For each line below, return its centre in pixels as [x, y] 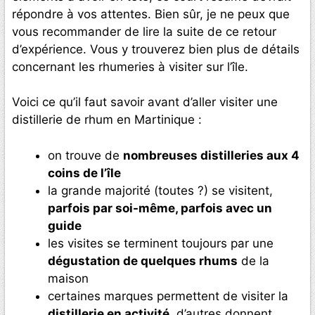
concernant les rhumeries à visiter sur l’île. [130, 66]
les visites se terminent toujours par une [161, 243]
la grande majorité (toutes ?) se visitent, [160, 190]
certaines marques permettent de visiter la [168, 296]
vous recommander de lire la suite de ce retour [144, 31]
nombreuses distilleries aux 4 [211, 155]
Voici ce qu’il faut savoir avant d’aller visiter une [145, 102]
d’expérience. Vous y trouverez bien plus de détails [156, 49]
